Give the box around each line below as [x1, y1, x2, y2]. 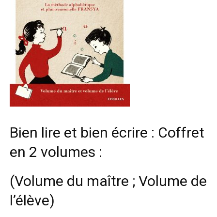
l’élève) [10, 192, 55, 209]
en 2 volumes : [10, 143, 102, 160]
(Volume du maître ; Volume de [10, 172, 207, 190]
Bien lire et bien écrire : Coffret [10, 124, 204, 141]
